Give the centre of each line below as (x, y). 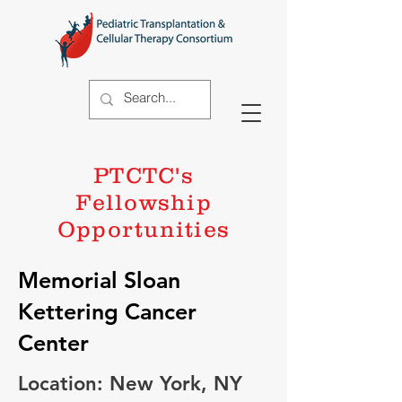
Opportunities (144, 229)
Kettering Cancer (107, 311)
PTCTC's (144, 175)
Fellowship (144, 202)
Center (53, 343)
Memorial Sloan (99, 280)
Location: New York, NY (130, 384)
